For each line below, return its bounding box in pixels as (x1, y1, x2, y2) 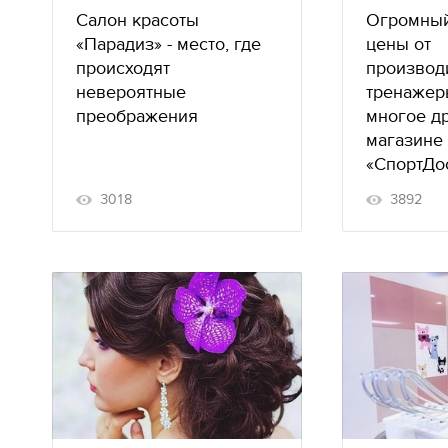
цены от (366, 33, 431, 55)
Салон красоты (76, 9, 199, 31)
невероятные (76, 81, 186, 103)
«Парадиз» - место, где (76, 33, 261, 55)
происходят (76, 57, 170, 79)
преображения (76, 105, 198, 127)
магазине (366, 129, 443, 151)
